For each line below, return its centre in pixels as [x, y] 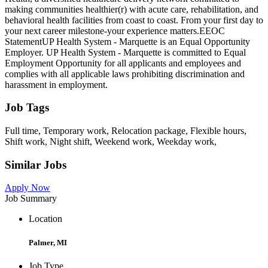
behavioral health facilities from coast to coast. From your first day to [134, 20]
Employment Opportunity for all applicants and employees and [123, 63]
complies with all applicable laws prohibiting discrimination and [125, 74]
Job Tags [27, 108]
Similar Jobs [36, 165]
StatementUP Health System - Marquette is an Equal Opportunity [127, 41]
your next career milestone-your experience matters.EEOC [115, 31]
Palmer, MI [48, 242]
